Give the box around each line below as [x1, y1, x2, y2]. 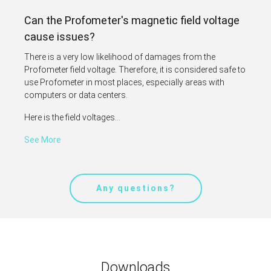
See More [24, 134, 61, 145]
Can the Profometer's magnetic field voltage [24, 13, 240, 27]
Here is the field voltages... [24, 112, 120, 122]
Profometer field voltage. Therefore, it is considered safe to [24, 64, 246, 74]
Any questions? [96, 183, 175, 193]
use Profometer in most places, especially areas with [24, 77, 224, 87]
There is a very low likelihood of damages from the [24, 51, 215, 62]
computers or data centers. [24, 90, 128, 100]
